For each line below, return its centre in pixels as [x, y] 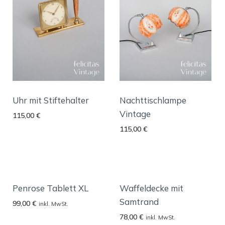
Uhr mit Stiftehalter [51, 100]
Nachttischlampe [153, 100]
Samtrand [139, 202]
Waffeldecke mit [152, 188]
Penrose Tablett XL [51, 188]
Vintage [135, 114]
